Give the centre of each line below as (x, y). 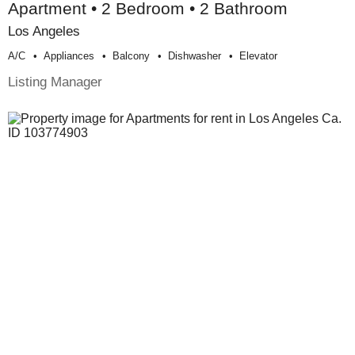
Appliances (69, 56)
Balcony (131, 56)
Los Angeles (44, 31)
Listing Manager (55, 82)
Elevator (258, 56)
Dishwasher (195, 56)
